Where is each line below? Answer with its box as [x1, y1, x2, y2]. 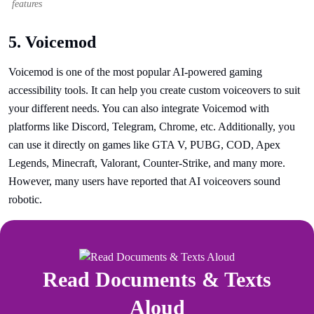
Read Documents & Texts [43, 268, 271, 292]
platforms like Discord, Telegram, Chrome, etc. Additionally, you [8, 121, 295, 132]
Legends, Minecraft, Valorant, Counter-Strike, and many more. [8, 157, 285, 169]
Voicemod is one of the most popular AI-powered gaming [8, 66, 262, 78]
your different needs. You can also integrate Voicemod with [8, 102, 269, 114]
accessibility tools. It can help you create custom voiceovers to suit [8, 84, 300, 96]
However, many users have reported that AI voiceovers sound [8, 175, 280, 187]
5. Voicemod [8, 33, 96, 51]
